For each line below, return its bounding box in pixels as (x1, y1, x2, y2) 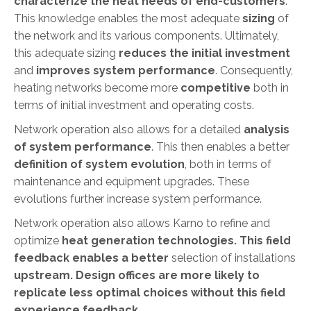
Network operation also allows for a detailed (14, 122, 244, 136)
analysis (244, 122, 289, 136)
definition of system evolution (14, 157, 185, 171)
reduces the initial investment (119, 46, 290, 60)
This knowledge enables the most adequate (14, 11, 242, 25)
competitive (180, 81, 251, 94)
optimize (14, 233, 62, 247)
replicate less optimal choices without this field (14, 285, 285, 299)
